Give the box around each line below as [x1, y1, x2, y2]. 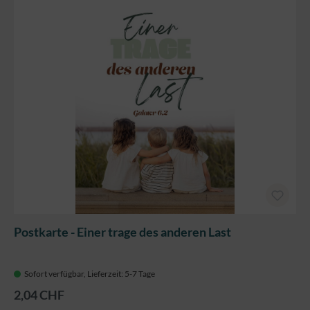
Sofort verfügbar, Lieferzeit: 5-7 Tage [24, 268, 155, 280]
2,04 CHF [14, 287, 64, 303]
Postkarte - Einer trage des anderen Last [14, 224, 231, 240]
